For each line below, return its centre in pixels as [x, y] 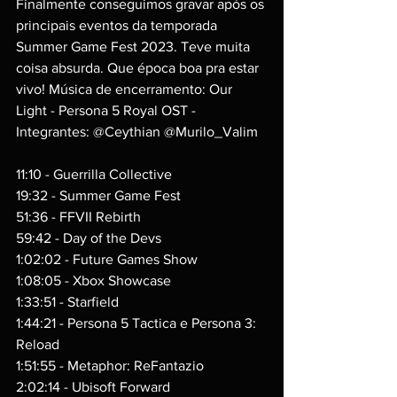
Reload [38, 344]
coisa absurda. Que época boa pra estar [139, 68]
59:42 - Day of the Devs [89, 238]
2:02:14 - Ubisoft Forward [93, 387]
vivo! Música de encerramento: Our [126, 89]
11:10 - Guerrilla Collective [94, 174]
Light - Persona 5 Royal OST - [108, 110]
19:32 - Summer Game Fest [98, 195]
